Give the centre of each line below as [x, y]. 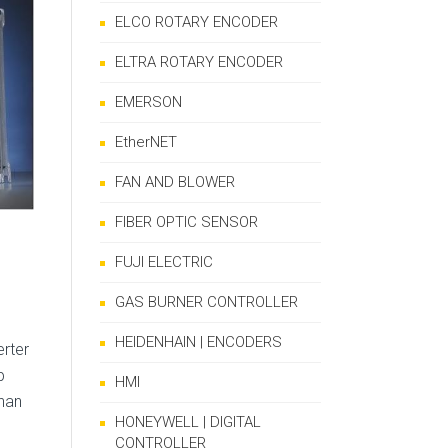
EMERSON [148, 102]
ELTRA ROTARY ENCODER [199, 62]
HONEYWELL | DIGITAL [188, 422]
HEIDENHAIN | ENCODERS [198, 342]
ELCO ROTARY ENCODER [196, 22]
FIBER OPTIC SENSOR [186, 222]
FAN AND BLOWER [175, 182]
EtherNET [146, 142]
